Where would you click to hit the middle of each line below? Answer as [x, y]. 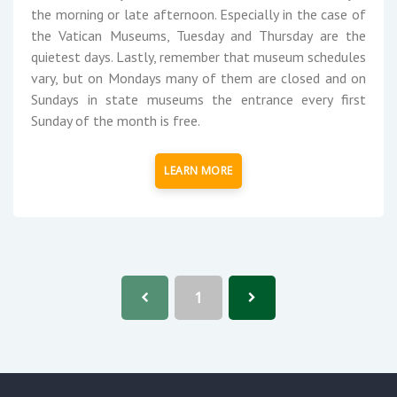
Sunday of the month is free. [116, 120]
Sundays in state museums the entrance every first [198, 99]
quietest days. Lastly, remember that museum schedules [198, 56]
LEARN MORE [198, 170]
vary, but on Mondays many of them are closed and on [198, 78]
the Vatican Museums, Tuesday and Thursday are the [198, 35]
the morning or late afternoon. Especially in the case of [198, 14]
